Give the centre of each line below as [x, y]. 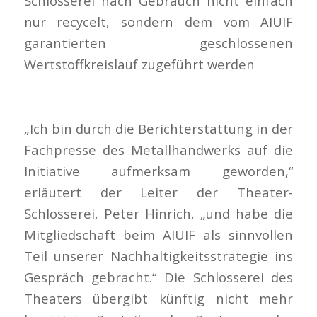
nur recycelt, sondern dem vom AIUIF [158, 21]
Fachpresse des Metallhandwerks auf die [158, 149]
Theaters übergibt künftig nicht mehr [158, 298]
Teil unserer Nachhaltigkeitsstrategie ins [158, 255]
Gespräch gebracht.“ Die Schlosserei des [158, 277]
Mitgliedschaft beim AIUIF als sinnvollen [158, 234]
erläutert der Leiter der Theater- [158, 192]
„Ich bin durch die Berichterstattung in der [158, 128]
